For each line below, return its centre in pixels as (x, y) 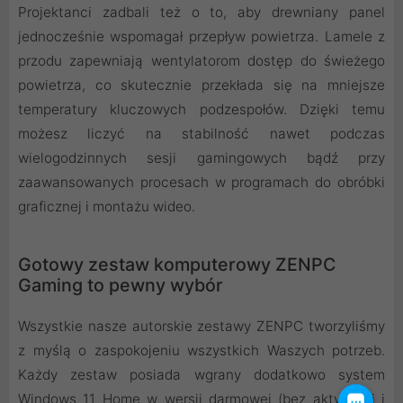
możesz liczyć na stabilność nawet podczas (201, 133)
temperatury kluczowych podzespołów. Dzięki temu (201, 109)
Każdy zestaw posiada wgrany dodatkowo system (201, 374)
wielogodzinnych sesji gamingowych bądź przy (201, 157)
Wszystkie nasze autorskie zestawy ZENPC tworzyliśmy (201, 326)
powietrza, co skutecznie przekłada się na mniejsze (201, 85)
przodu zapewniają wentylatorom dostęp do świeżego (201, 60)
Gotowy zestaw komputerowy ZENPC (177, 264)
